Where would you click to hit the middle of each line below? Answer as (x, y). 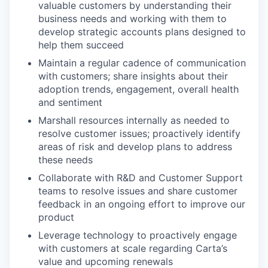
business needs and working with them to (133, 18)
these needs (66, 159)
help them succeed (81, 45)
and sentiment (70, 102)
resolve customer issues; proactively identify (139, 133)
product (56, 217)
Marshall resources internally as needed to (134, 120)
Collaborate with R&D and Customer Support (141, 177)
